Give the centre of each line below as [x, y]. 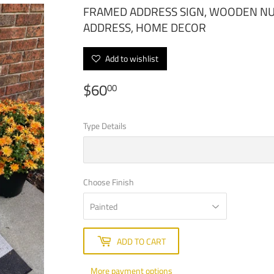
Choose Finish [109, 182]
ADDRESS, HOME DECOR [145, 28]
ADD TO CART [141, 241]
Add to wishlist [131, 59]
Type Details [105, 126]
